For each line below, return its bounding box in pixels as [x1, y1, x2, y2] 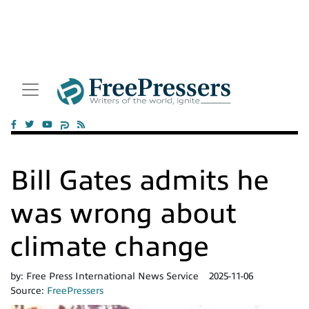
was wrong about [10, 198, 237, 229]
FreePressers [47, 286, 103, 296]
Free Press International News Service [26, 271, 199, 281]
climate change [10, 231, 209, 262]
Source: [10, 286, 47, 296]
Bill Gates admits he [10, 165, 269, 196]
